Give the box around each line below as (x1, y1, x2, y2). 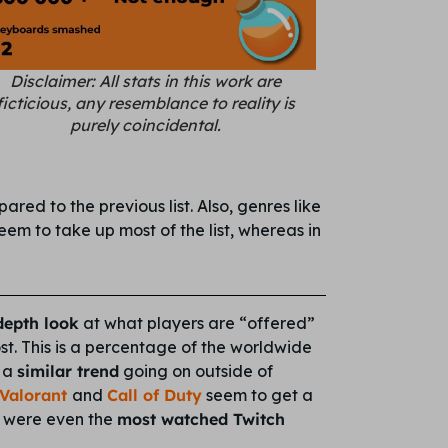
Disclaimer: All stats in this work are (10, 71, 282, 92)
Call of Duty (106, 385, 202, 406)
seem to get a (201, 385, 313, 406)
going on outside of (118, 361, 273, 382)
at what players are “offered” (78, 313, 315, 334)
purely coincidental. (70, 115, 222, 136)
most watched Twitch (116, 409, 285, 430)
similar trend (16, 361, 119, 382)
